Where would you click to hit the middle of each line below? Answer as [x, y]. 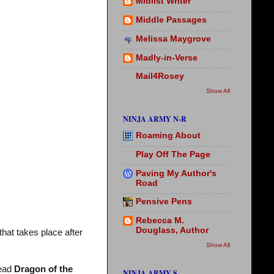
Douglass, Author [172, 231]
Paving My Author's [176, 173]
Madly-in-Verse [167, 57]
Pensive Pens [164, 202]
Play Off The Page [173, 154]
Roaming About [168, 136]
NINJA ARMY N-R [155, 119]
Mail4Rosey [160, 76]
